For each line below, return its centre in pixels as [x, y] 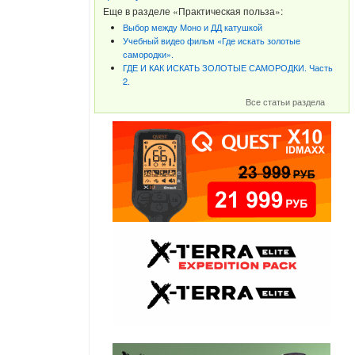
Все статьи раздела [286, 101]
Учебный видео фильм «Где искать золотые [211, 40]
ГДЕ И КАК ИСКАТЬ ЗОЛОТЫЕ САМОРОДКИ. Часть [227, 67]
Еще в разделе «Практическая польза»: [193, 11]
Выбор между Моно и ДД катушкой [192, 27]
